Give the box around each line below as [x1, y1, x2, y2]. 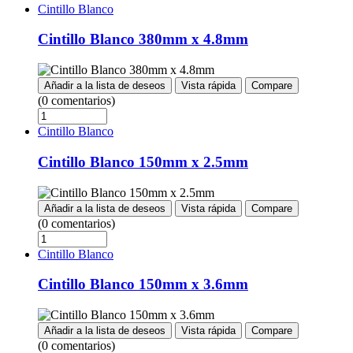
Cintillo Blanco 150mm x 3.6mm [38, 276, 248, 293]
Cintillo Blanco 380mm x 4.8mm [38, 31, 248, 48]
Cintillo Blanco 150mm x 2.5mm [38, 153, 248, 170]
